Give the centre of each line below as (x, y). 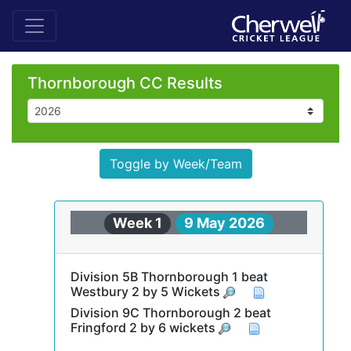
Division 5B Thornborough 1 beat (169, 276)
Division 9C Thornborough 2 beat (170, 312)
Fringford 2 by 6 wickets (144, 327)
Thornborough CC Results (125, 83)
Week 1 (138, 223)
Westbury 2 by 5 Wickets (147, 291)
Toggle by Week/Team (175, 164)
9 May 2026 (224, 223)
